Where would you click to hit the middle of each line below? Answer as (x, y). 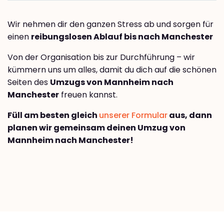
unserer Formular (133, 115)
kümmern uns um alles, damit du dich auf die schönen (112, 70)
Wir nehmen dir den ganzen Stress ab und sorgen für (110, 24)
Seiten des (29, 82)
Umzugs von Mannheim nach (112, 82)
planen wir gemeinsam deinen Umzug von (96, 128)
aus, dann (190, 115)
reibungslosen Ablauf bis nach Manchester (122, 37)
